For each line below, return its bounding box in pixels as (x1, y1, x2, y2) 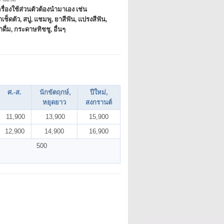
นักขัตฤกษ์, (37, 88, 71, 96)
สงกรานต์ (85, 98, 112, 106)
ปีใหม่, (89, 88, 108, 96)
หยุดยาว (42, 98, 66, 106)
